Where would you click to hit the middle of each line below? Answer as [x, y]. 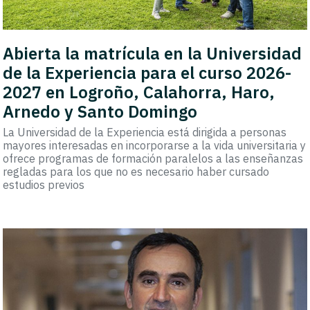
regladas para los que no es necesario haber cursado [136, 172]
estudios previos [44, 185]
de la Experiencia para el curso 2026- [147, 73]
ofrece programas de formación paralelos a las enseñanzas [153, 159]
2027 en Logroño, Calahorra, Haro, [139, 92]
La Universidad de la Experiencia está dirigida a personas [145, 133]
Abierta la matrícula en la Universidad [153, 54]
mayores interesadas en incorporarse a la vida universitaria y [155, 146]
